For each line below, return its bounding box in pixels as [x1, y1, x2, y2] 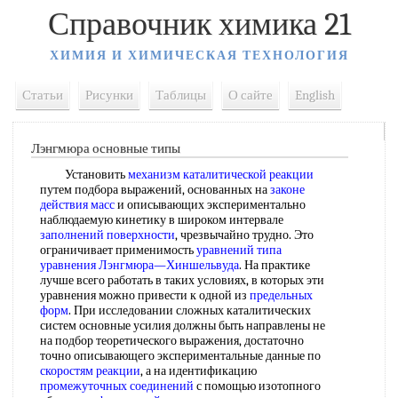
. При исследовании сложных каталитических [68, 303, 311, 318]
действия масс [40, 197, 115, 212]
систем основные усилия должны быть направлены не [40, 318, 325, 333]
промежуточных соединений [40, 378, 194, 394]
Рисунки [85, 87, 133, 103]
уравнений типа [196, 243, 282, 258]
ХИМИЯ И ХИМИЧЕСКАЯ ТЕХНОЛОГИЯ [49, 48, 349, 63]
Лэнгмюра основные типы [31, 140, 180, 156]
